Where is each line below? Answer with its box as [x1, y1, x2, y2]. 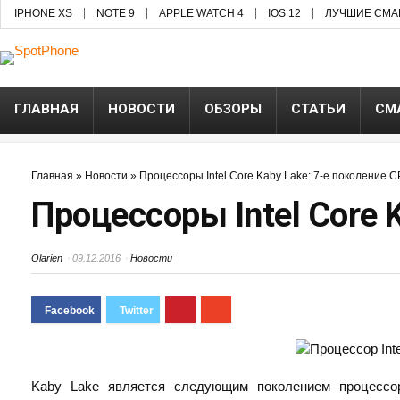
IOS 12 [268, 7, 301, 20]
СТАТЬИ [291, 101, 346, 117]
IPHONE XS [14, 7, 72, 20]
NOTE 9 [96, 7, 135, 20]
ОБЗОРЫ [204, 101, 262, 117]
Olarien [31, 253, 62, 263]
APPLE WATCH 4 [159, 7, 244, 20]
